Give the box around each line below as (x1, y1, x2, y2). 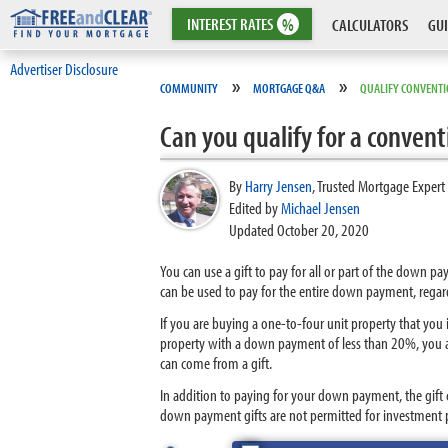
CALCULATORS (332, 14, 408, 35)
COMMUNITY (160, 79, 218, 97)
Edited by (229, 197, 281, 218)
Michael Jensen (281, 197, 360, 218)
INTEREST (187, 13, 240, 34)
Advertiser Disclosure (10, 58, 118, 79)
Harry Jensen (245, 175, 312, 196)
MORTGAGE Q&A (253, 79, 325, 97)
